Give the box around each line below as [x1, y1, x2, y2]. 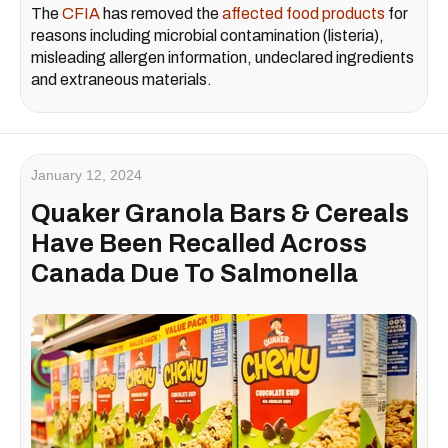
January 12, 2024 [31, 166, 142, 183]
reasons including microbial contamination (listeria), [31, 26, 384, 44]
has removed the [100, 4, 222, 22]
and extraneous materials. [31, 70, 212, 88]
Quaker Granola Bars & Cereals [31, 199, 409, 227]
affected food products [222, 4, 385, 22]
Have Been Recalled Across [31, 229, 367, 257]
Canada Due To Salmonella [31, 259, 358, 287]
